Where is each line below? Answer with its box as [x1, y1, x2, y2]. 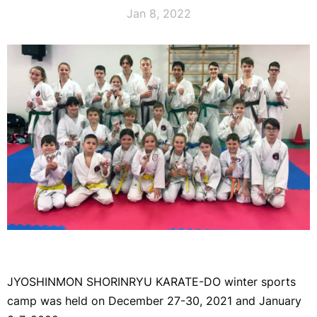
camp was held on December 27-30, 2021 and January [7, 293, 301, 308]
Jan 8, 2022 [126, 6, 191, 21]
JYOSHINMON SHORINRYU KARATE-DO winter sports [7, 274, 296, 289]
